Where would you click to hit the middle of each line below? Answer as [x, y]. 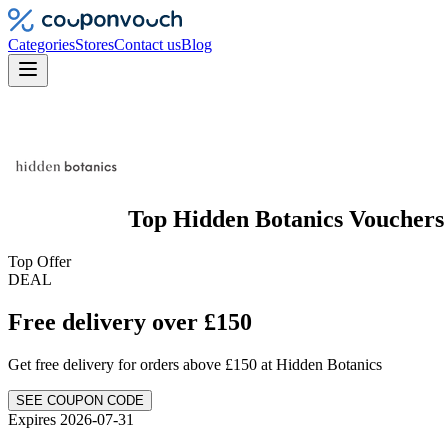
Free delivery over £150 [130, 321]
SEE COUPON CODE [80, 400]
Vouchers [396, 218]
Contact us [147, 44]
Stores [94, 44]
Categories [41, 44]
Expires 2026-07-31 [71, 419]
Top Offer [39, 261]
